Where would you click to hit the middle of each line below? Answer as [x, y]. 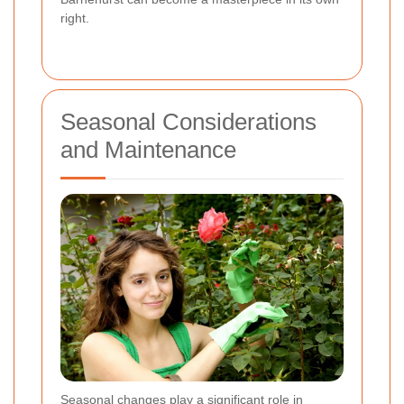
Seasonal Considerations [188, 121]
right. [75, 18]
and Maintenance [148, 149]
